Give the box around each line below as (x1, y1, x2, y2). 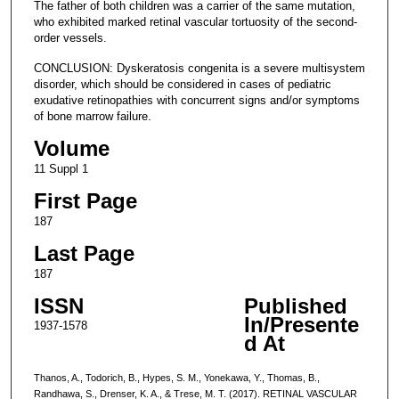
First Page (33, 188, 137, 213)
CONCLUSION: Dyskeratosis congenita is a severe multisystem (33, 61, 365, 75)
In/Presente (243, 313, 359, 338)
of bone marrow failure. (33, 109, 151, 123)
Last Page (33, 240, 134, 265)
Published (243, 294, 347, 319)
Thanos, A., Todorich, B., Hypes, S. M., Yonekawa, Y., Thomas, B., (33, 371, 320, 383)
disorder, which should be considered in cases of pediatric (33, 77, 331, 91)
